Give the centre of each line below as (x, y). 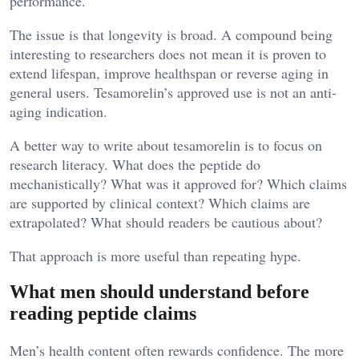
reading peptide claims (103, 313)
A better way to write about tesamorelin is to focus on (166, 145)
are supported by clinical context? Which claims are (160, 202)
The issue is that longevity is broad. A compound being (171, 34)
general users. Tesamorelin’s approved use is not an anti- (173, 92)
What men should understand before (159, 291)
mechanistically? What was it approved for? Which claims (178, 183)
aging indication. (58, 111)
